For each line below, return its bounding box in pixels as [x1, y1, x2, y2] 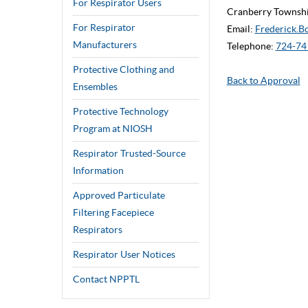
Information [72, 165, 124, 176]
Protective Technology [72, 106, 168, 117]
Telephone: [226, 41, 276, 52]
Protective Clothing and [72, 64, 175, 75]
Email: [226, 23, 255, 35]
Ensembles [72, 81, 118, 92]
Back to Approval [226, 75, 300, 87]
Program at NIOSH [72, 123, 153, 134]
